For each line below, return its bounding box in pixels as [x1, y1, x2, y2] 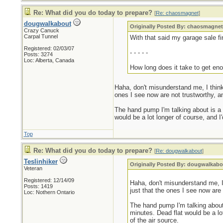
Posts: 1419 [23, 183, 53, 189]
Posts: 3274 [23, 51, 53, 57]
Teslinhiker [23, 158, 58, 165]
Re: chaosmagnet [155, 10, 199, 16]
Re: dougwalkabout [155, 148, 202, 154]
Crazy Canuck [23, 27, 59, 33]
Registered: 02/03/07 [23, 45, 74, 51]
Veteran [23, 165, 42, 171]
